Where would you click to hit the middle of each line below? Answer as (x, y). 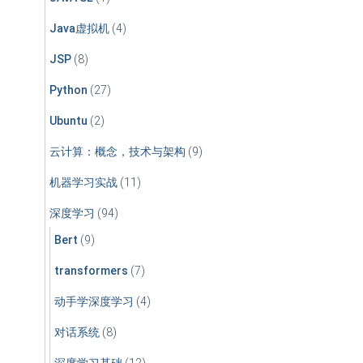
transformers (91, 270)
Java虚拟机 (79, 28)
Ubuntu (68, 120)
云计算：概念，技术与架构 (117, 151)
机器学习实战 (83, 182)
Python (68, 90)
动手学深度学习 (94, 301)
